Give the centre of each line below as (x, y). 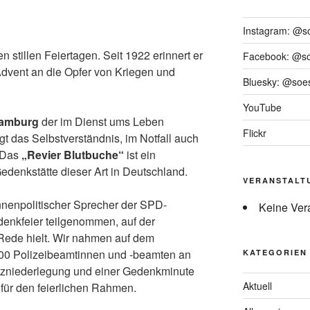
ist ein (140, 154)
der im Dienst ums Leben (101, 121)
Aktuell (257, 285)
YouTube (262, 107)
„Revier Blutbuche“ (73, 154)
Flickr (254, 133)
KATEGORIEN (275, 252)
